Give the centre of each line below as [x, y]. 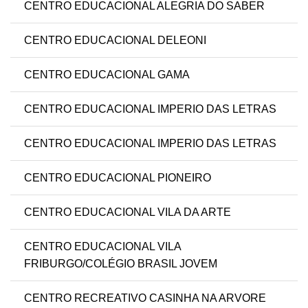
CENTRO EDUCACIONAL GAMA [107, 75]
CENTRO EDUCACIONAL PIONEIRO [118, 178]
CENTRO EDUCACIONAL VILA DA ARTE [128, 212]
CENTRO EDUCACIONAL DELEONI [115, 41]
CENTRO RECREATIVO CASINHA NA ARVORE [145, 298]
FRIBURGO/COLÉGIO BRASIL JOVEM [121, 264]
